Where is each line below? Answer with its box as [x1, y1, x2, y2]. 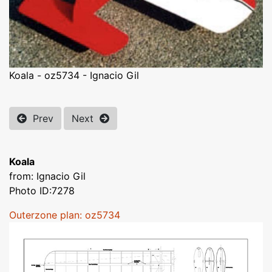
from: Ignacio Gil [9, 169, 86, 182]
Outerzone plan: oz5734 [9, 208, 120, 221]
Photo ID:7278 [9, 184, 75, 197]
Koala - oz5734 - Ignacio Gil [9, 69, 139, 81]
